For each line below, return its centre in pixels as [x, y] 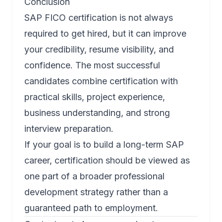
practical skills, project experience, [95, 97]
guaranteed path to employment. [91, 208]
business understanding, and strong [97, 113]
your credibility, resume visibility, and [99, 50]
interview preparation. [69, 129]
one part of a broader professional [94, 176]
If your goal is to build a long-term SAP [104, 145]
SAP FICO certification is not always [99, 18]
